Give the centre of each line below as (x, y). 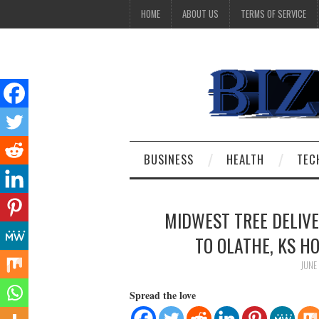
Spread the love (163, 295)
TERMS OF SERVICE (273, 14)
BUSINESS (169, 159)
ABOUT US (200, 14)
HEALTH (245, 159)
